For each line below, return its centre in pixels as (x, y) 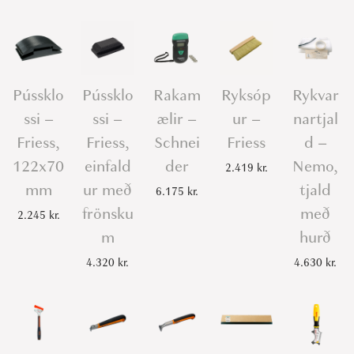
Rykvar (315, 95)
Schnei (177, 142)
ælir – (177, 119)
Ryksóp (247, 95)
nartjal (315, 119)
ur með (108, 190)
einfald (107, 166)
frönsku (107, 213)
